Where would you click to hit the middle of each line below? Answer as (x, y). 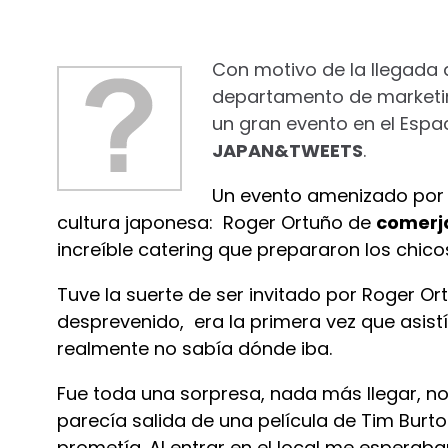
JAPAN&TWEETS (287, 150)
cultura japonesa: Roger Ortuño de (216, 222)
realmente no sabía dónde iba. (194, 348)
